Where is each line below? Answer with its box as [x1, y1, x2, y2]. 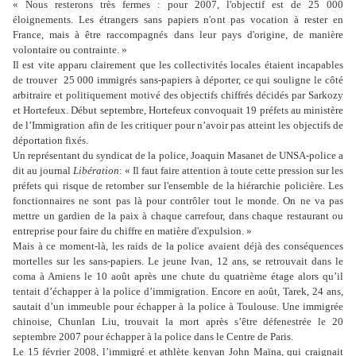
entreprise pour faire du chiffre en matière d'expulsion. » [13, 225, 252, 238]
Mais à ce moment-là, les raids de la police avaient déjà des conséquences [13, 240, 343, 253]
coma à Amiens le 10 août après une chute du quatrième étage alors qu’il [13, 270, 343, 283]
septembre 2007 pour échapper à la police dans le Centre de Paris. [13, 331, 293, 343]
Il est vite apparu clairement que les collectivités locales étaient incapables [13, 59, 343, 72]
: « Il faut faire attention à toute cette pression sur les [119, 164, 343, 177]
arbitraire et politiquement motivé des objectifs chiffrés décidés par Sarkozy [13, 89, 343, 102]
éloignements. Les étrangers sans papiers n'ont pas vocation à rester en [13, 14, 343, 26]
